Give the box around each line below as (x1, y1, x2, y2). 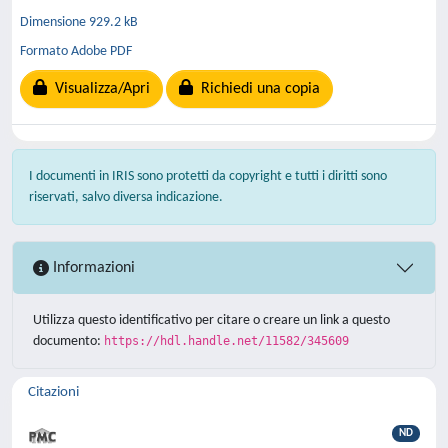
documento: (33, 334, 104, 349)
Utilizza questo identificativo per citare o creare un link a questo (33, 313, 390, 328)
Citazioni (28, 385, 79, 400)
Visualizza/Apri (47, 80, 150, 97)
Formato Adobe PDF (20, 43, 132, 59)
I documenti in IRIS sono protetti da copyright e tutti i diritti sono (29, 169, 387, 184)
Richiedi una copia (193, 80, 320, 97)
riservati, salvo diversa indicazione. (29, 190, 223, 205)
